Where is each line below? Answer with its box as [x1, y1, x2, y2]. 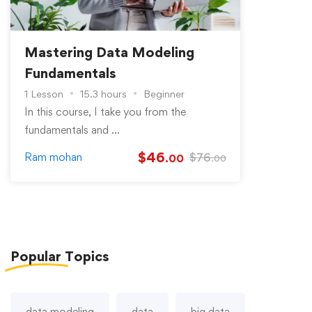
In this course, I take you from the [24, 104, 186, 118]
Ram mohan [24, 150, 82, 164]
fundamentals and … [24, 123, 120, 136]
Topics [61, 247, 109, 265]
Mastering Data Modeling [24, 43, 194, 61]
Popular [10, 247, 61, 265]
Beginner [143, 87, 185, 100]
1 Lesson [24, 87, 63, 100]
